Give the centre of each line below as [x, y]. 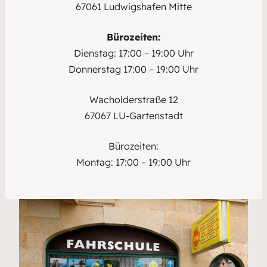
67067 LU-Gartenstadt [133, 116]
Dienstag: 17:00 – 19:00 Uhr [133, 53]
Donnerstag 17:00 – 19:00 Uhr [133, 69]
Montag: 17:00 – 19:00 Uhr [133, 162]
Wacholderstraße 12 [133, 100]
